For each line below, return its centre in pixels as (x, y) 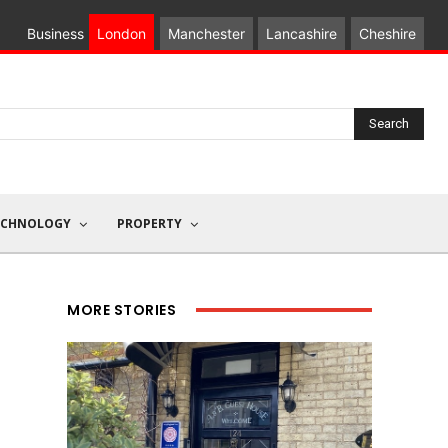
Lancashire (302, 33)
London (122, 33)
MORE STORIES (122, 310)
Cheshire (387, 33)
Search (389, 123)
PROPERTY (149, 224)
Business (55, 33)
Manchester (206, 33)
